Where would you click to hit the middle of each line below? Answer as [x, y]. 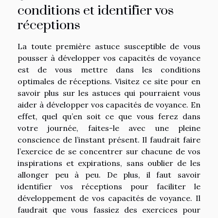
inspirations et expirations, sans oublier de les [109, 163]
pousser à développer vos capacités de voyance [109, 58]
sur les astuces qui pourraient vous [130, 93]
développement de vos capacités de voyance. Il [109, 198]
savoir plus [38, 93]
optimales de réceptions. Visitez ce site [94, 81]
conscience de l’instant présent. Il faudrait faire [109, 139]
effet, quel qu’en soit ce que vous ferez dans [109, 116]
